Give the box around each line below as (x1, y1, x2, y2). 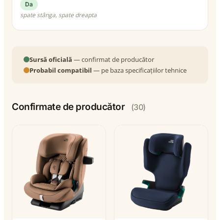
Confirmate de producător (12, 101, 127, 112)
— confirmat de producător (72, 55, 154, 64)
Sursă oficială (29, 55, 72, 64)
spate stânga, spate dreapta (20, 10, 97, 19)
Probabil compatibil (29, 65, 92, 75)
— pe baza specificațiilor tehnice (92, 65, 187, 75)
